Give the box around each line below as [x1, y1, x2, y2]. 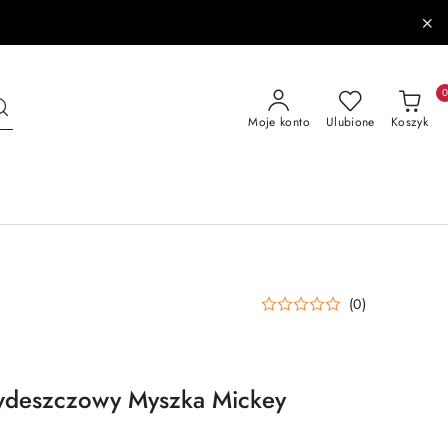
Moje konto [248, 113, 310, 131]
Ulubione [325, 113, 375, 131]
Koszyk [390, 113, 428, 131]
